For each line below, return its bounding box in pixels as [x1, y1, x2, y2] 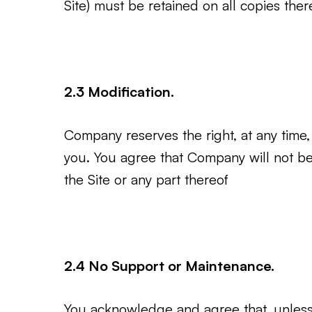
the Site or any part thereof [64, 171, 228, 188]
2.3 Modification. [64, 83, 174, 100]
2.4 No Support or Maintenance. [64, 257, 274, 274]
